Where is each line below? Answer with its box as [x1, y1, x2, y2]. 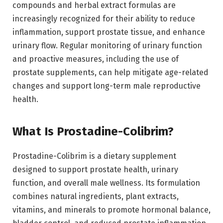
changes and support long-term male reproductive [12, 81, 201, 91]
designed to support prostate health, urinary [12, 164, 178, 174]
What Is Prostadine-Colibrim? [12, 124, 174, 138]
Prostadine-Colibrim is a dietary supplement [12, 151, 176, 161]
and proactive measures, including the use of [12, 54, 179, 64]
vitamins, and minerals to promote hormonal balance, [12, 205, 211, 215]
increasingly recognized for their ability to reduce [12, 14, 195, 24]
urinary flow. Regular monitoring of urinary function [12, 41, 202, 51]
